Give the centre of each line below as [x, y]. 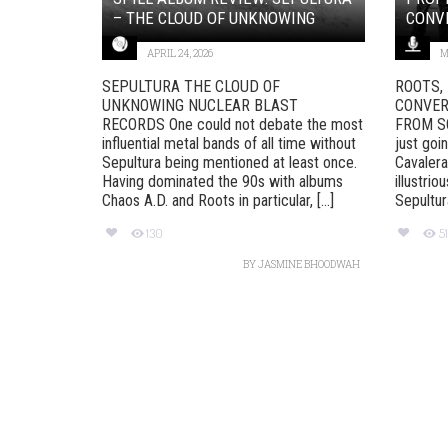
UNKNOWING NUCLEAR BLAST [200, 105]
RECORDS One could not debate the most [232, 124]
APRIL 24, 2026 [180, 53]
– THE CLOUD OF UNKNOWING [214, 17]
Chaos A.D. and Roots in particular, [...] [218, 200]
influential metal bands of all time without [229, 143]
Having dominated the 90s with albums [222, 181]
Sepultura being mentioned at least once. [229, 162]
